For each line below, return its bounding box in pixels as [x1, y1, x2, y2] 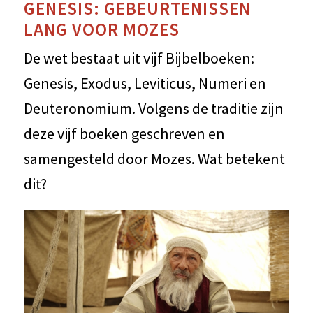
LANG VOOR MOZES [23, 18, 180, 41]
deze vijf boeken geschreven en [23, 124, 225, 144]
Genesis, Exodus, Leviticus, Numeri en [23, 73, 266, 94]
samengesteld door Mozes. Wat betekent [23, 149, 285, 169]
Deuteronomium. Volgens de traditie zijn [23, 99, 284, 119]
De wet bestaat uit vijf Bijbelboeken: [23, 48, 254, 68]
